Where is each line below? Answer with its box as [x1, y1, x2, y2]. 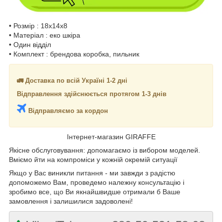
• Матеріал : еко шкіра [9, 31, 80, 39]
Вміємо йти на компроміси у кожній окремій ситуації [9, 155, 177, 164]
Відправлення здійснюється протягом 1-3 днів [17, 90, 166, 98]
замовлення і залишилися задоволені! [9, 197, 133, 205]
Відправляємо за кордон [26, 107, 108, 114]
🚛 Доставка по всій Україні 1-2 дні [17, 76, 127, 84]
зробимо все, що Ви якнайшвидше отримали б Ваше [9, 187, 180, 196]
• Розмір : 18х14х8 [9, 21, 67, 30]
